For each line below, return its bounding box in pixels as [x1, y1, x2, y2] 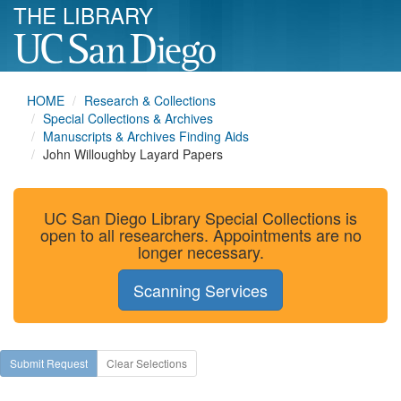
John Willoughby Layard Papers [43, 145, 223, 163]
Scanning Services [133, 278, 268, 302]
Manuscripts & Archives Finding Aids [43, 127, 249, 145]
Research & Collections [84, 91, 216, 109]
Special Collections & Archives [43, 109, 213, 127]
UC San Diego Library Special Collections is [44, 206, 357, 229]
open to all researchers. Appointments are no [39, 223, 362, 246]
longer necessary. [137, 240, 264, 263]
